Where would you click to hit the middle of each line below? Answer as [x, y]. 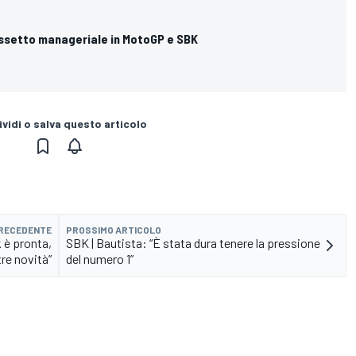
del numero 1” [100, 259]
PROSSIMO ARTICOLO [114, 230]
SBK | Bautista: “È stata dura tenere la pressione [193, 243]
